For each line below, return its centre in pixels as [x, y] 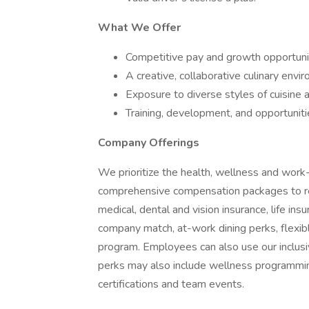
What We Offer [139, 28]
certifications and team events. [172, 284]
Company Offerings [149, 143]
